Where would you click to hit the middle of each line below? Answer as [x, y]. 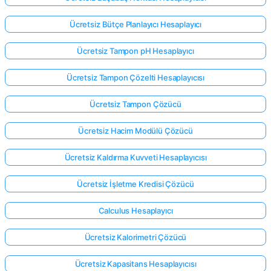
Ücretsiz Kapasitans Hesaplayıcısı [135, 263]
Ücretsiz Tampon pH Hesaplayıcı [135, 51]
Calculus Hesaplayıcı [135, 210]
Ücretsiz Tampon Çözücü [135, 104]
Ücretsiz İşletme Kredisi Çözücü [135, 184]
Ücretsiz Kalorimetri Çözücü [135, 237]
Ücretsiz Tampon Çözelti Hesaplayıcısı [135, 77]
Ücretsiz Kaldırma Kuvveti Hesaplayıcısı [135, 157]
